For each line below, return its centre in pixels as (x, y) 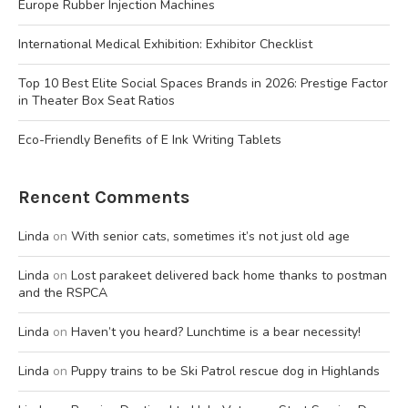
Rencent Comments (104, 197)
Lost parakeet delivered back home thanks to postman (229, 275)
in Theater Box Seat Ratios (97, 100)
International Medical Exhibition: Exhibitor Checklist (165, 44)
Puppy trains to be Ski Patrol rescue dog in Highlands (225, 371)
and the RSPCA (63, 292)
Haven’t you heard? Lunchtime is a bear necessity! (216, 331)
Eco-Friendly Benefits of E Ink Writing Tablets (150, 139)
